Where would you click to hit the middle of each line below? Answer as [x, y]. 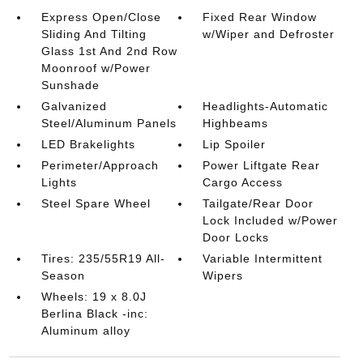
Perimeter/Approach [100, 165]
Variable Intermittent [263, 258]
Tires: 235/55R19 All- [103, 258]
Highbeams [236, 123]
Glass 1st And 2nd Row [109, 51]
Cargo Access [243, 182]
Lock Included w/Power [271, 220]
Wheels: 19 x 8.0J [94, 297]
